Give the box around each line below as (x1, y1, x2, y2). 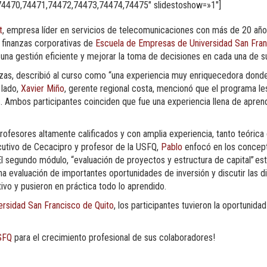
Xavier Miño (21, 82, 64, 94)
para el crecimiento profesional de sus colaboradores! (12, 231, 215, 243)
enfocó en (182, 141, 225, 153)
